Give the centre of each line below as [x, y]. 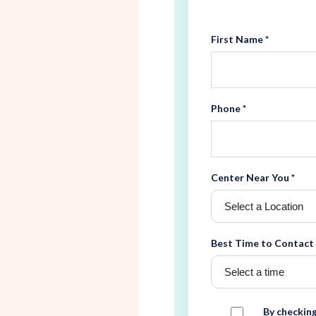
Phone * [229, 108]
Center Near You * [253, 177]
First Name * [240, 39]
